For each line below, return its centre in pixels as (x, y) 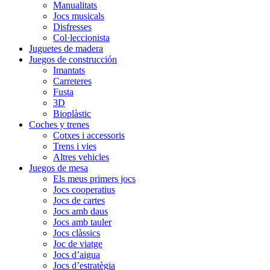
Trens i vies (75, 146)
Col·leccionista (81, 38)
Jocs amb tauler (82, 222)
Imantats (69, 70)
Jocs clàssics (77, 233)
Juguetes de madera (66, 49)
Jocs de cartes (79, 200)
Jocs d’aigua (77, 255)
